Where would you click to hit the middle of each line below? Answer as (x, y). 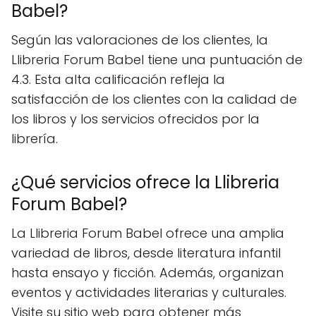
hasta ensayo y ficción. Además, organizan (147, 272)
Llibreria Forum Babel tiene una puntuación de (157, 59)
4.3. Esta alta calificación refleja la (118, 79)
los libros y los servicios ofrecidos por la (135, 119)
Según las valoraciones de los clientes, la (140, 39)
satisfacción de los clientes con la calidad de (154, 99)
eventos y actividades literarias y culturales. (149, 292)
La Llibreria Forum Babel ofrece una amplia (148, 233)
